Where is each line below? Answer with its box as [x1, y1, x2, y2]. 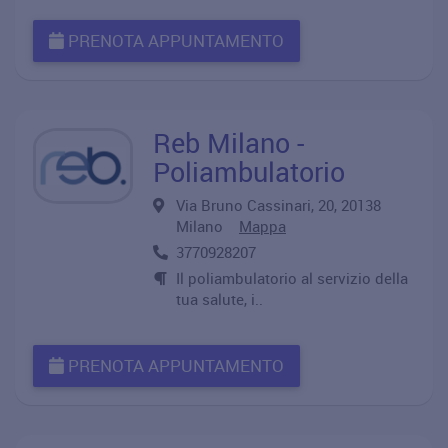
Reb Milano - [153, 124, 304, 161]
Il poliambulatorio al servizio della [176, 268, 408, 288]
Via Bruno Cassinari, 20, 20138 [176, 195, 381, 215]
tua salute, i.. [176, 289, 263, 309]
